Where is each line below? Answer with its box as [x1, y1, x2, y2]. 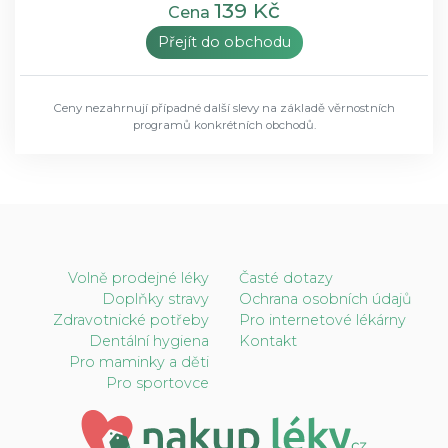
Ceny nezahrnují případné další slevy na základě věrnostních [53, 100, 395, 115]
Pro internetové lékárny [239, 310, 406, 329]
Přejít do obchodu [157, 32, 291, 51]
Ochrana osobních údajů [239, 289, 412, 308]
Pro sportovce [106, 373, 209, 392]
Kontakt [239, 331, 297, 350]
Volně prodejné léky [68, 268, 209, 287]
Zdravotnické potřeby [53, 310, 209, 329]
